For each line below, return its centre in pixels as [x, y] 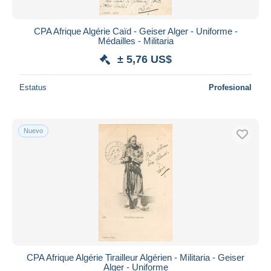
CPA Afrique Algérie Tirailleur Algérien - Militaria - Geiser [135, 257]
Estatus [33, 87]
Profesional [230, 87]
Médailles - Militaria [135, 41]
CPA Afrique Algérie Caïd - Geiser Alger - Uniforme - [135, 31]
